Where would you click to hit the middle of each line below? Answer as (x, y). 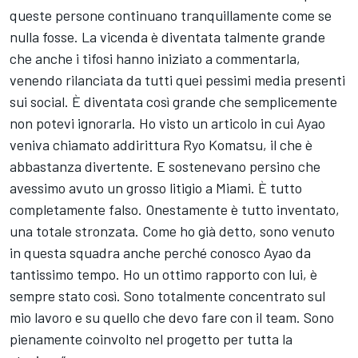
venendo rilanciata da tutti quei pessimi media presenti (177, 80)
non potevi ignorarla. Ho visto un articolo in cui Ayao (167, 123)
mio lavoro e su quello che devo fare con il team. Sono (172, 317)
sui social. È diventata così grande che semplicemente (173, 101)
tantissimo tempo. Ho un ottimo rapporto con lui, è (163, 274)
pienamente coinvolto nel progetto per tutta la (151, 338)
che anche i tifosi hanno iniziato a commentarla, (155, 58)
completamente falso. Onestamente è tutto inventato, (175, 209)
